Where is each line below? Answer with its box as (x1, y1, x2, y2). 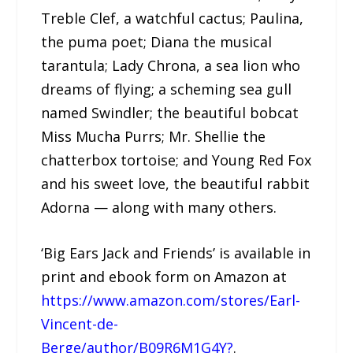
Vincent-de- (41, 314, 119, 334)
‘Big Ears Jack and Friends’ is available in (41, 243, 311, 263)
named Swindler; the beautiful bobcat (41, 102, 299, 122)
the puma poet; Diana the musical (41, 32, 273, 51)
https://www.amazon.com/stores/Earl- (41, 291, 301, 310)
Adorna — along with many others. (41, 197, 277, 217)
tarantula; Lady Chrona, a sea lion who (41, 55, 301, 75)
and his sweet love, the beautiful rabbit (41, 173, 310, 193)
